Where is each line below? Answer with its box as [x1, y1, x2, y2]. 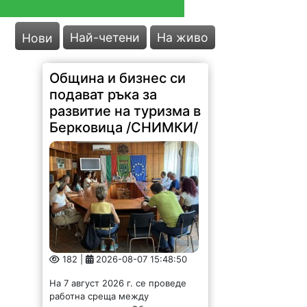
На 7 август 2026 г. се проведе [49, 278, 187, 289]
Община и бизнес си [49, 70, 186, 87]
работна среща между [49, 291, 149, 302]
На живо [157, 30, 209, 45]
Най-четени [70, 30, 140, 45]
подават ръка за [49, 86, 158, 103]
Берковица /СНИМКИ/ [49, 119, 199, 136]
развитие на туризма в [49, 103, 201, 120]
